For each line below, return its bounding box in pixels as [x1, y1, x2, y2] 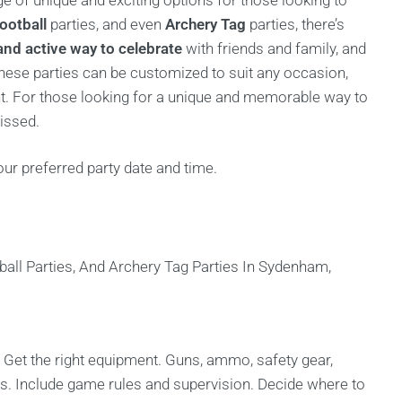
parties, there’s [246, 15, 345, 33]
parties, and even [47, 15, 165, 33]
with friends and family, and [182, 39, 366, 57]
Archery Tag [165, 15, 246, 33]
